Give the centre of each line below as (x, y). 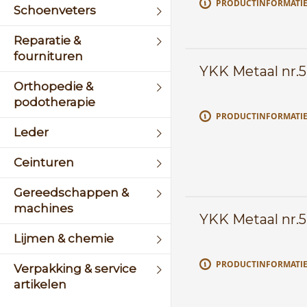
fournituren (48, 56)
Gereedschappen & (71, 193)
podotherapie (54, 102)
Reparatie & (47, 40)
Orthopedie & (53, 86)
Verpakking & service (75, 269)
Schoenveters (55, 10)
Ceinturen (44, 162)
